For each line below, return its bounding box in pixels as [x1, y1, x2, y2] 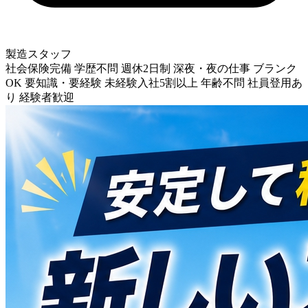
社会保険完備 [5, 63, 71, 75]
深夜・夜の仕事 [173, 63, 250, 75]
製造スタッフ [5, 48, 71, 60]
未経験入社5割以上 [104, 77, 198, 89]
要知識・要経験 [25, 77, 102, 89]
